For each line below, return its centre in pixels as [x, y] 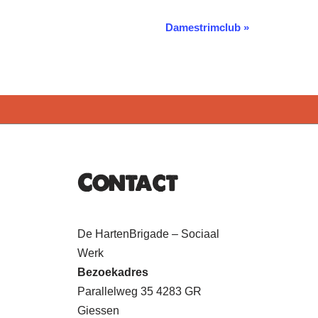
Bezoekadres [113, 272]
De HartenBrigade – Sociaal [148, 234]
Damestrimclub [204, 27]
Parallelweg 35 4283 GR [139, 291]
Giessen [98, 311]
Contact [127, 182]
